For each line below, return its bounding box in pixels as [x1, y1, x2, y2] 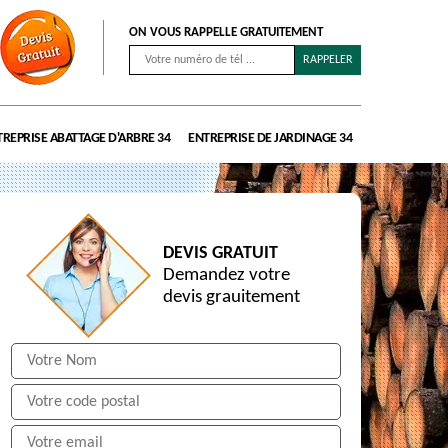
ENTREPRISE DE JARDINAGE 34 [188, 130, 352, 146]
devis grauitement [163, 287, 300, 307]
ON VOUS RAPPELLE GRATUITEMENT [129, 25, 323, 39]
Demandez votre [163, 265, 290, 285]
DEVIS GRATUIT [163, 243, 278, 263]
